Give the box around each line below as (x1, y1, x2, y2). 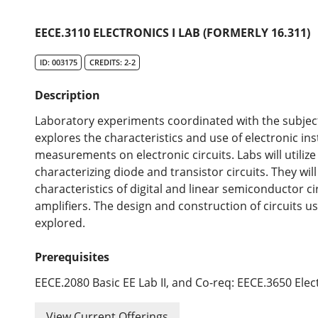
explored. (35, 215, 86, 231)
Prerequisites (35, 249, 110, 265)
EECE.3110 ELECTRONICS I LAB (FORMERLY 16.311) (35, 25, 311, 41)
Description (35, 87, 101, 104)
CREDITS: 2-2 (89, 57, 136, 68)
